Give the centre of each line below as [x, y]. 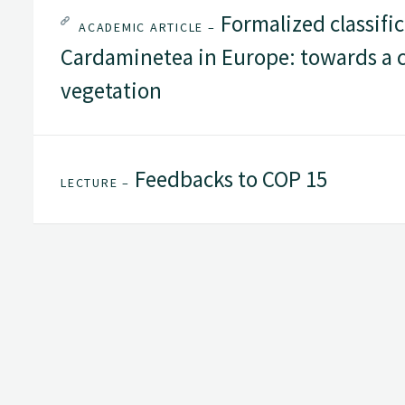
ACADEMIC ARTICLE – [147, 28]
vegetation [111, 91]
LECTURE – [95, 183]
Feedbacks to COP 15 [228, 179]
